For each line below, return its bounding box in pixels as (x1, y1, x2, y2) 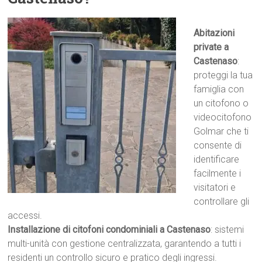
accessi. (8, 210, 43, 221)
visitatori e (194, 182, 236, 193)
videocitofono (194, 112, 252, 123)
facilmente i (194, 168, 242, 179)
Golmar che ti (194, 126, 249, 137)
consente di (194, 140, 242, 151)
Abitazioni (194, 27, 235, 39)
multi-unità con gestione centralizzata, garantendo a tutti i (8, 238, 242, 249)
